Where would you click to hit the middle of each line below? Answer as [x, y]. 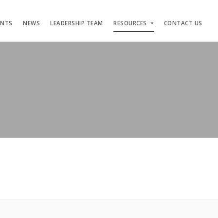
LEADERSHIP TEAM [77, 23]
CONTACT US [183, 23]
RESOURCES [130, 23]
